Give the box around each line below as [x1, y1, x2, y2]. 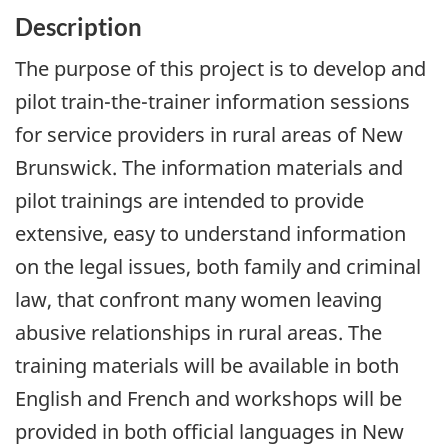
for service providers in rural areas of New [15, 120, 403, 148]
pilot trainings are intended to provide [15, 186, 364, 214]
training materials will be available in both [15, 351, 399, 379]
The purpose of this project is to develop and [15, 54, 426, 82]
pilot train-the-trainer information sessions [15, 87, 410, 115]
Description [15, 12, 142, 42]
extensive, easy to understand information [15, 219, 406, 247]
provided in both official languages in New [15, 417, 404, 445]
